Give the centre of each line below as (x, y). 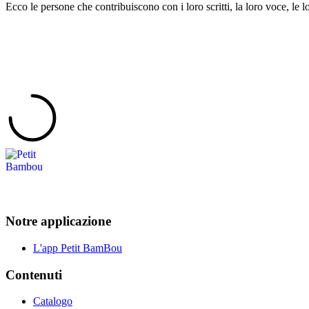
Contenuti (34, 275)
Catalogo (53, 301)
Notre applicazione (58, 221)
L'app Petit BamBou (78, 248)
